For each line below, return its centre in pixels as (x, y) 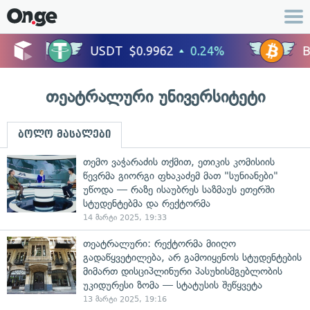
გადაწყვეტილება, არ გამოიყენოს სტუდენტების (192, 257)
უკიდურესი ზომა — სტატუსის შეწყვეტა (173, 285)
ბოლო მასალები (64, 134)
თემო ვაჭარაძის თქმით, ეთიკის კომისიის (179, 162)
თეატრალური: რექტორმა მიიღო (159, 244)
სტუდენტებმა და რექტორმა (147, 203)
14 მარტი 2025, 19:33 (125, 218)
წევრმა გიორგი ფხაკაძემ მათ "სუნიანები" (181, 176)
